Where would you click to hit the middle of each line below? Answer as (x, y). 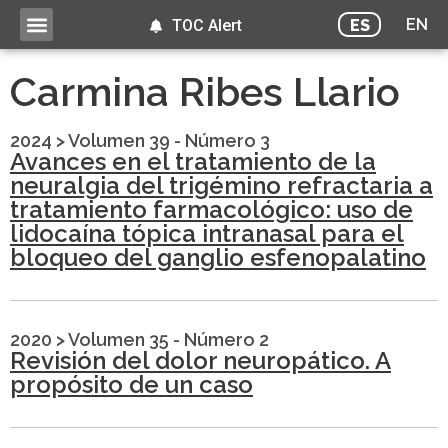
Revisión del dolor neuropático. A (200, 361)
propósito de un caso (131, 385)
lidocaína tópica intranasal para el (207, 234)
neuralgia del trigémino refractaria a (221, 186)
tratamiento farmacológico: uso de (211, 210)
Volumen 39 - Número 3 (169, 141)
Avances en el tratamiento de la (193, 162)
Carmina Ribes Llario (205, 92)
